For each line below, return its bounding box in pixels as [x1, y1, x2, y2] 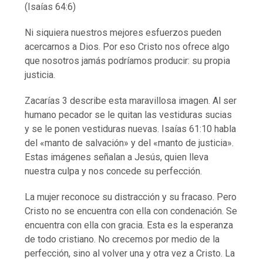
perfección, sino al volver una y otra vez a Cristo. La [25, 247, 235, 259]
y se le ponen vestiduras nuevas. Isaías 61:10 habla [25, 123, 237, 134]
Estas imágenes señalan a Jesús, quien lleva [25, 151, 209, 163]
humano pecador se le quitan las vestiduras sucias [25, 109, 232, 120]
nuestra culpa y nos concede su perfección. [25, 165, 203, 177]
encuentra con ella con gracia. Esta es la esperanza [25, 219, 234, 231]
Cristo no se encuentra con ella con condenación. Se [25, 205, 238, 217]
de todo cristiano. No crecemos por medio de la [25, 233, 220, 245]
